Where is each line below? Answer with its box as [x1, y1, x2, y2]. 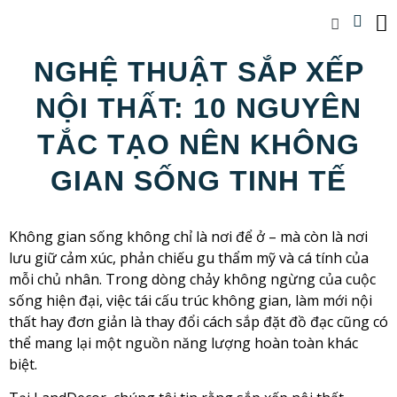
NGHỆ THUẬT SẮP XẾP [33, 56, 364, 88]
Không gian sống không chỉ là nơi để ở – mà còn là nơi [9, 227, 368, 246]
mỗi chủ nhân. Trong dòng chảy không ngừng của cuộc [9, 269, 376, 289]
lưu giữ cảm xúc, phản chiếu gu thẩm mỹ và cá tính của [9, 248, 369, 268]
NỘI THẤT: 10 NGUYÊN [35, 92, 362, 124]
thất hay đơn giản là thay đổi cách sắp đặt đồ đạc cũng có [9, 312, 388, 331]
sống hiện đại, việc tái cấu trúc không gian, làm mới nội [9, 291, 372, 310]
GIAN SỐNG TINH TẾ [51, 165, 346, 197]
